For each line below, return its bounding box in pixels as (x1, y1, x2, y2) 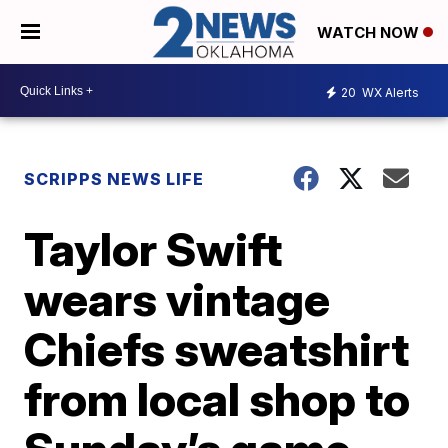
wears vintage (24, 271, 331, 328)
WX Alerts (359, 84, 419, 100)
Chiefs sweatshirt (24, 321, 410, 378)
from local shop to (24, 371, 411, 428)
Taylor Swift (24, 221, 283, 278)
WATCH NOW (317, 23, 423, 43)
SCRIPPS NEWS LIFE (24, 169, 205, 190)
